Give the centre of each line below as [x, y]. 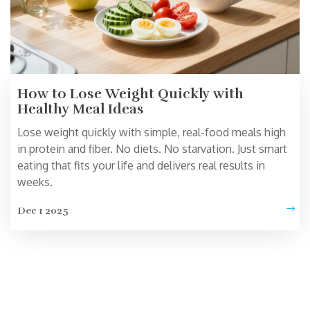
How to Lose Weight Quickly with [130, 94]
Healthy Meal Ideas [81, 109]
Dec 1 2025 [43, 211]
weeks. [35, 182]
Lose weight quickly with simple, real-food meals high [152, 133]
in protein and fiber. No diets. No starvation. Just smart [152, 149]
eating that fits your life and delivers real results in [141, 166]
